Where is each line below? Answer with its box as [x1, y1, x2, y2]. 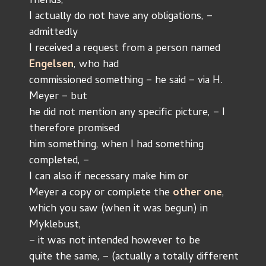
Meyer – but [29, 88, 90, 106]
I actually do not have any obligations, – [29, 8, 213, 26]
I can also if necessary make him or [29, 169, 188, 186]
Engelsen [29, 56, 74, 74]
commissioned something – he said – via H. [29, 72, 223, 90]
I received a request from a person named [29, 40, 223, 58]
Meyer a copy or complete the [29, 185, 173, 202]
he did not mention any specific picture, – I [29, 104, 225, 122]
